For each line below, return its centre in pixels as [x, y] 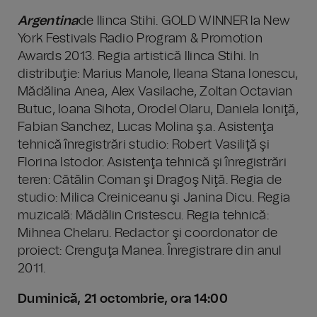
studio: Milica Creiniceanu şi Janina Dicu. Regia [154, 198]
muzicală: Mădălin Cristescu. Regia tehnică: [143, 216]
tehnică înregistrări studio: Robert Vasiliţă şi [144, 145]
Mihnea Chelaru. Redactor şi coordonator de [148, 234]
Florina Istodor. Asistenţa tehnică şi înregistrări [152, 163]
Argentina [48, 21]
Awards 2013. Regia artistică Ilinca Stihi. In [139, 57]
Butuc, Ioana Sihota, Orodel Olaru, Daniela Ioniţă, [158, 110]
